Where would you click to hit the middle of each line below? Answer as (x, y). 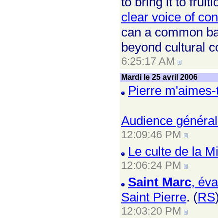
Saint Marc (160, 182)
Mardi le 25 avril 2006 (159, 77)
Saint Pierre (154, 197)
